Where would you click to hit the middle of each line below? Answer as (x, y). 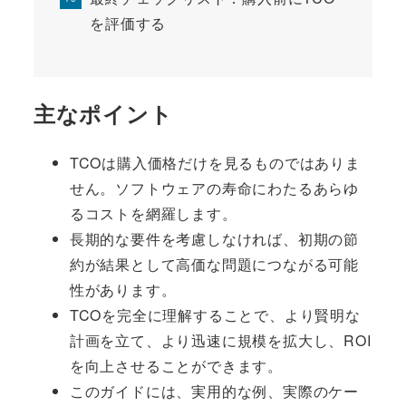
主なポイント (103, 113)
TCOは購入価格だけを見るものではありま (215, 162)
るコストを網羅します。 (153, 213)
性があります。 (123, 289)
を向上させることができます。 (176, 365)
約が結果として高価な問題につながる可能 (214, 264)
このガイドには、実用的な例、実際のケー (214, 391)
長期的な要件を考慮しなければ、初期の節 (214, 238)
